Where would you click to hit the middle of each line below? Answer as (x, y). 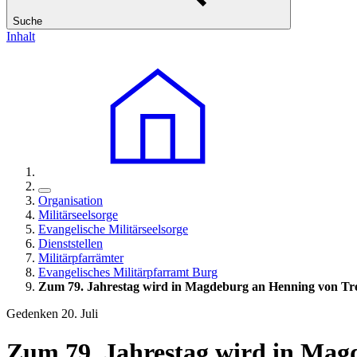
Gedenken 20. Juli (52, 314)
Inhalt (21, 36)
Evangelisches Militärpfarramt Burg (128, 272)
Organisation (71, 200)
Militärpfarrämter (81, 258)
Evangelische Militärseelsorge (113, 229)
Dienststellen (71, 243)
